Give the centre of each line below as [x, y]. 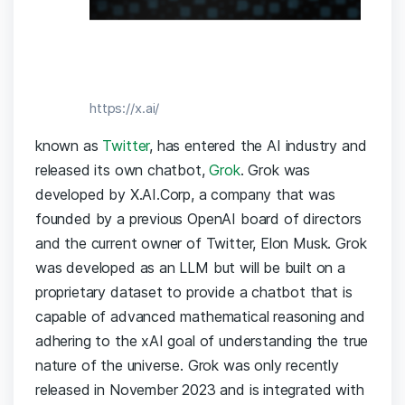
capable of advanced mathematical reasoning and [200, 317]
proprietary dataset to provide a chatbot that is [194, 292]
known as [69, 146]
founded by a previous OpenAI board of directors [198, 219]
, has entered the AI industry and [258, 146]
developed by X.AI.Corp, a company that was [185, 195]
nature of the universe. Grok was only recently [187, 366]
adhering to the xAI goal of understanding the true [202, 341]
